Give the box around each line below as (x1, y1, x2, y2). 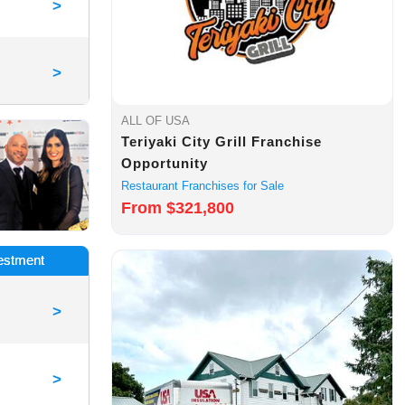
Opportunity (121, 155, 209, 172)
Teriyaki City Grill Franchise (121, 134, 323, 150)
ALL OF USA (121, 114, 191, 128)
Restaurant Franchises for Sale (121, 179, 285, 193)
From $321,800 (121, 199, 235, 218)
